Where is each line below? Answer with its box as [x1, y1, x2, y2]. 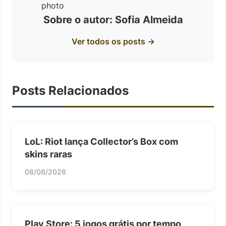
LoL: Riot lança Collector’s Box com [25, 136, 178, 147]
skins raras [25, 149, 72, 159]
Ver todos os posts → [71, 36, 155, 46]
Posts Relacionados [12, 83, 129, 98]
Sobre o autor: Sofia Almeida [43, 14, 183, 26]
